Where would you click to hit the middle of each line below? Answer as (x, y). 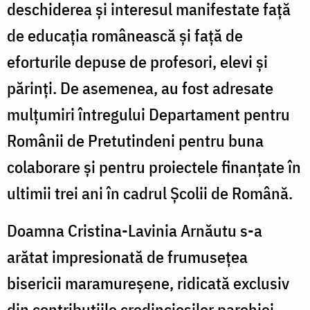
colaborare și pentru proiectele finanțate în (154, 166)
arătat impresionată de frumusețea (127, 256)
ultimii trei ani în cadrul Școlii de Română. (150, 193)
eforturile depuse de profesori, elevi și (137, 61)
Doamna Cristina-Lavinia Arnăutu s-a (135, 230)
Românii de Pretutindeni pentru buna (135, 140)
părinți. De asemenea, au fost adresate (140, 88)
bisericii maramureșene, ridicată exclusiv (148, 283)
